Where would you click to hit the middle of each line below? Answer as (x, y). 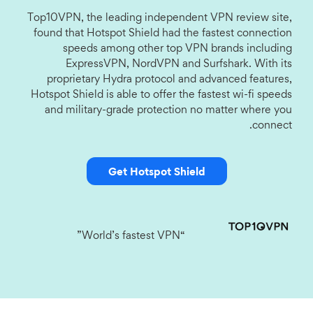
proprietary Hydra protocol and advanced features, (169, 80)
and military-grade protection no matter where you (168, 110)
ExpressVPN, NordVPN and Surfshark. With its (179, 64)
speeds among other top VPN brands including (177, 49)
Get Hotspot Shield (156, 173)
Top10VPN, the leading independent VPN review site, (160, 18)
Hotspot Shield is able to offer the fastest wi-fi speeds (161, 95)
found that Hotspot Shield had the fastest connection (163, 34)
